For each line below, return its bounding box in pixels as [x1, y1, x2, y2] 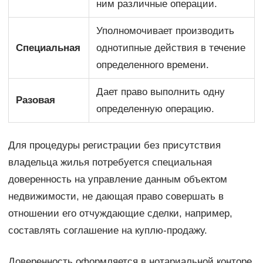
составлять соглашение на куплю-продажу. [8, 224, 207, 236]
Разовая [16, 94, 56, 106]
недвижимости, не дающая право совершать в [8, 190, 224, 202]
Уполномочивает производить [96, 25, 235, 36]
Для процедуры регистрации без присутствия [8, 139, 221, 151]
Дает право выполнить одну [96, 86, 225, 97]
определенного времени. [96, 59, 210, 70]
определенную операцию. [96, 103, 215, 114]
